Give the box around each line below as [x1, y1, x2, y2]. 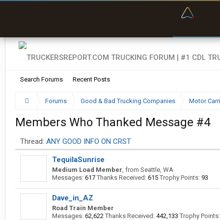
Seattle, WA [140, 166, 173, 173]
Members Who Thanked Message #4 [15, 115, 210, 129]
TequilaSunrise [52, 155, 105, 164]
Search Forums [20, 76, 63, 83]
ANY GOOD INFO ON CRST [46, 137, 131, 146]
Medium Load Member [52, 166, 122, 173]
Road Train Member [52, 204, 114, 212]
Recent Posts [73, 76, 110, 83]
